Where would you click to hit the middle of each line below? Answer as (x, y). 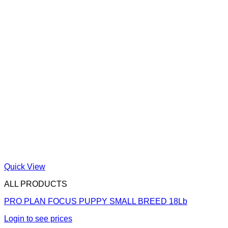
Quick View (25, 166)
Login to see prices (38, 218)
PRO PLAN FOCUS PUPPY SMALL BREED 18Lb (96, 201)
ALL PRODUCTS (36, 184)
